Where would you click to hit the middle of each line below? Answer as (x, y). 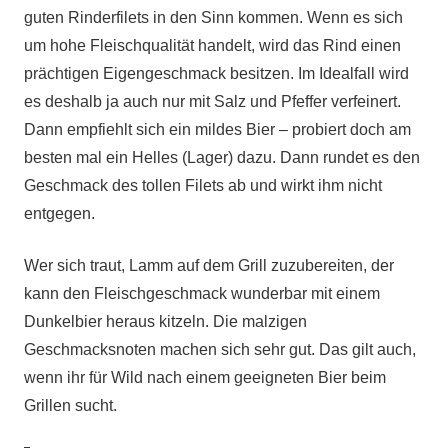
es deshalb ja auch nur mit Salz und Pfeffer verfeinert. (212, 101)
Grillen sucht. (70, 405)
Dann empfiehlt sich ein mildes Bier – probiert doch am (217, 129)
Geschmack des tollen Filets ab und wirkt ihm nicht (203, 185)
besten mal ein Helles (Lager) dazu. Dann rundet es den (222, 157)
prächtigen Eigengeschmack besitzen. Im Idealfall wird (216, 73)
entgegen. (59, 213)
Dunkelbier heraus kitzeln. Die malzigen (165, 321)
